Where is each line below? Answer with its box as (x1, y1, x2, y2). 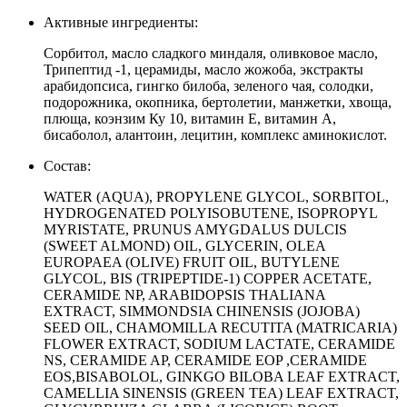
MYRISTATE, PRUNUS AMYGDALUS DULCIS (44, 221, 347, 237)
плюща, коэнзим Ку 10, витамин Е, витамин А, (44, 110, 336, 126)
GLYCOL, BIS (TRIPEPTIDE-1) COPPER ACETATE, (44, 270, 372, 286)
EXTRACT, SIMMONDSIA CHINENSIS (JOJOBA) (44, 303, 360, 319)
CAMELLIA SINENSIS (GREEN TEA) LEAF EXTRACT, (44, 384, 399, 401)
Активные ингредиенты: (44, 14, 198, 30)
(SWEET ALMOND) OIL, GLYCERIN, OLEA (44, 237, 325, 253)
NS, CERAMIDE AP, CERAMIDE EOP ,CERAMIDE (44, 352, 367, 368)
